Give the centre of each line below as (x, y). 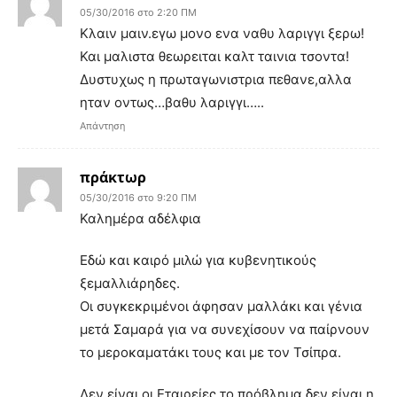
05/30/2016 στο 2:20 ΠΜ (138, 12)
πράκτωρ (113, 177)
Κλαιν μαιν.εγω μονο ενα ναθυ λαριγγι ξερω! (222, 33)
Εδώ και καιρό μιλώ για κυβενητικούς (198, 260)
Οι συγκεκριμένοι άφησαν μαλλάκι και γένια (221, 306)
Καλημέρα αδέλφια (140, 218)
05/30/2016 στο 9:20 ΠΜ (138, 197)
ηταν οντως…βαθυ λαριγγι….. (172, 102)
